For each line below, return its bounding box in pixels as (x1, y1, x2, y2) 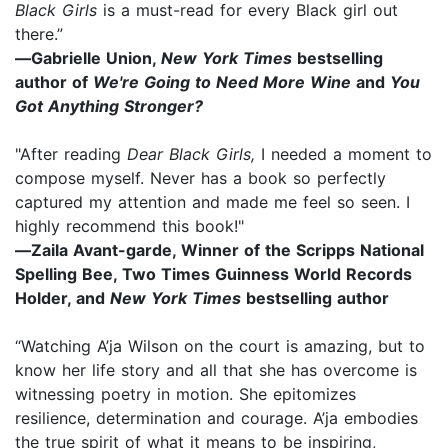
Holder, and (15, 287, 110, 308)
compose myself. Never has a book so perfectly (15, 167, 386, 188)
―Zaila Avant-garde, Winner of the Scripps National (15, 239, 424, 260)
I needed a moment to (255, 143, 432, 164)
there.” (15, 23, 63, 44)
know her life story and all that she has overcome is (15, 359, 417, 380)
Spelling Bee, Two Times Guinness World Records (15, 263, 412, 284)
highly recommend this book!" (15, 215, 244, 236)
